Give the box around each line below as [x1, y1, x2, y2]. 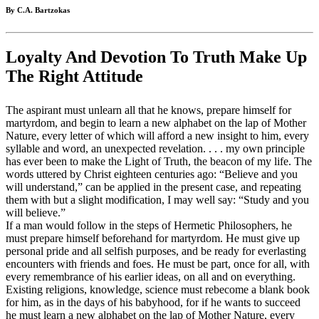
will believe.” [6, 206, 66, 219]
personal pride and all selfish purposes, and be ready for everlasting [6, 245, 306, 258]
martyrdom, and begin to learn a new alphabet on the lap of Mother [6, 117, 306, 130]
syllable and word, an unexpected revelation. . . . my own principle [6, 142, 305, 155]
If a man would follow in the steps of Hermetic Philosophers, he [6, 219, 292, 232]
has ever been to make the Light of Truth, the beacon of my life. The [6, 155, 312, 168]
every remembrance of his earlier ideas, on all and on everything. [6, 271, 296, 283]
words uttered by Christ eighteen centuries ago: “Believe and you [6, 168, 298, 181]
